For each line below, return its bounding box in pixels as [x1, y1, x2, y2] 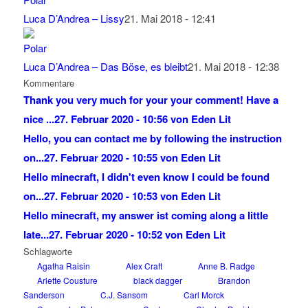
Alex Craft [125, 259, 162, 272]
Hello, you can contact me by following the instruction [23, 130, 282, 146]
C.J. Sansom [100, 288, 148, 300]
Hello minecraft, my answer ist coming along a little [23, 207, 268, 223]
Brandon [217, 274, 250, 286]
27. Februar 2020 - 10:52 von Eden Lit [48, 226, 225, 242]
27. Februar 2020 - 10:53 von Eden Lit [43, 188, 221, 203]
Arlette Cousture [36, 274, 98, 286]
